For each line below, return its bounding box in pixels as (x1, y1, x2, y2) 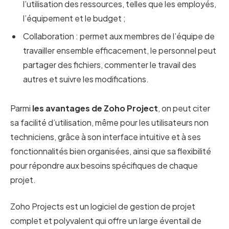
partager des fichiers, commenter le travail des (23, 59, 196, 70)
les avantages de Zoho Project (32, 102, 158, 113)
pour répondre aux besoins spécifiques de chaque (10, 159, 198, 171)
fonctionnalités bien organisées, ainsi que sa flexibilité (10, 145, 211, 156)
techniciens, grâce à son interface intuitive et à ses (10, 131, 201, 142)
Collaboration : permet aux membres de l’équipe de (23, 30, 215, 41)
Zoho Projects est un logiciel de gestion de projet (10, 201, 195, 212)
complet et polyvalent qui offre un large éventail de (10, 215, 201, 226)
